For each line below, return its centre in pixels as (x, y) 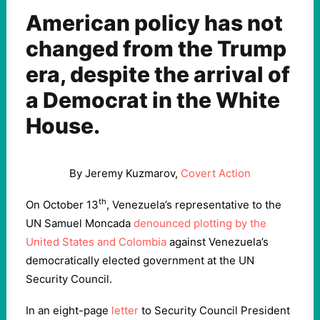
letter (125, 310)
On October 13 (62, 205)
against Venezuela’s (217, 242)
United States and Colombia (96, 242)
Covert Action (216, 173)
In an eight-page (69, 310)
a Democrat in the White (153, 100)
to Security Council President (214, 310)
